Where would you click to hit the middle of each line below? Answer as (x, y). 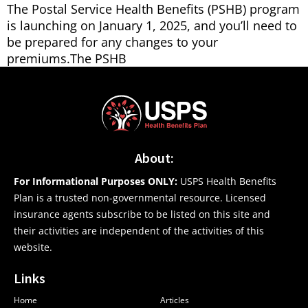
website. (33, 247)
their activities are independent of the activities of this (139, 231)
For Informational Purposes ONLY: (96, 181)
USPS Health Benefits (227, 181)
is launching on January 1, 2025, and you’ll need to (152, 26)
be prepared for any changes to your (112, 42)
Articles (175, 300)
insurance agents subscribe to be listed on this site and (142, 214)
